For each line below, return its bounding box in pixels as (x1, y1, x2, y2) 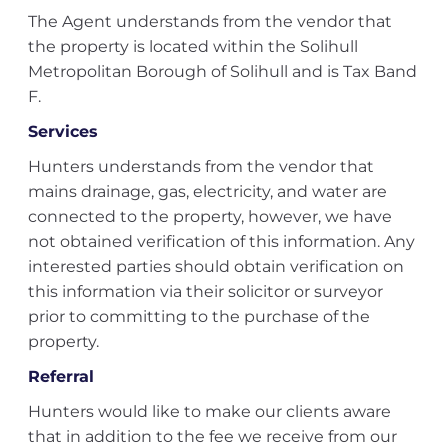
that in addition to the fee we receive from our (27, 427, 397, 446)
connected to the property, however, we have (27, 207, 392, 226)
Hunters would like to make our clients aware (27, 402, 391, 421)
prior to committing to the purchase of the (27, 307, 370, 326)
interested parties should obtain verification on (27, 257, 404, 276)
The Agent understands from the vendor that (27, 12, 392, 31)
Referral (27, 367, 94, 386)
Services (27, 122, 98, 141)
